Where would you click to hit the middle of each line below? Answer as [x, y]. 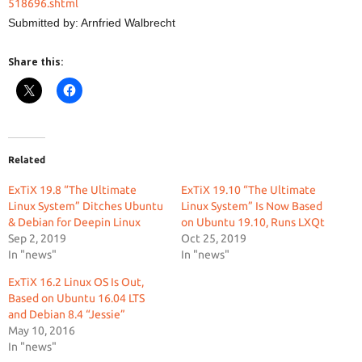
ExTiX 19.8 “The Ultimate [72, 190]
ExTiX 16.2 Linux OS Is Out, [76, 282]
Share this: [36, 62]
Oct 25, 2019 [214, 238]
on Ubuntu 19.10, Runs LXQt [253, 222]
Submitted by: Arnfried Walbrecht [92, 23]
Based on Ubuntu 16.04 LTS [76, 298]
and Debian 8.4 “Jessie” [67, 314]
